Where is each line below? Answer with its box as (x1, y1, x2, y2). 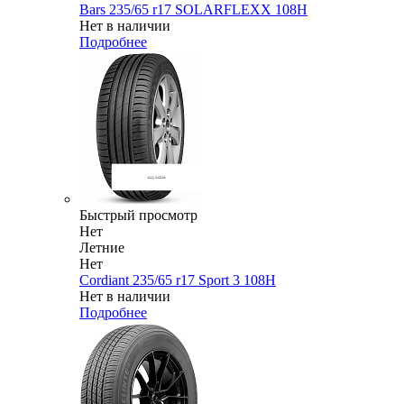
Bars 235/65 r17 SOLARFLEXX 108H (79, 2, 308, 18)
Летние (79, 240, 124, 256)
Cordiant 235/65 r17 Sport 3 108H (79, 272, 276, 289)
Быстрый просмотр (79, 207, 197, 224)
